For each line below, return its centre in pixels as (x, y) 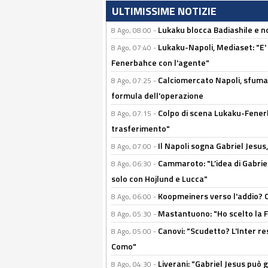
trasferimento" (141, 128)
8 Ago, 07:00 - (135, 146)
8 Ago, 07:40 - (135, 48)
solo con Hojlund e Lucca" (159, 179)
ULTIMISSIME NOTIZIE (164, 11)
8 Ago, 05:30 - (135, 214)
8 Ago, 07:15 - (135, 113)
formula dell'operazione (157, 95)
